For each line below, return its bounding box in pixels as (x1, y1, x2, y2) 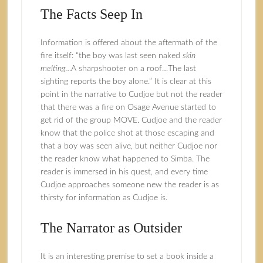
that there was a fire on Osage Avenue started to (40, 103, 216, 112)
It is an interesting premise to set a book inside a (40, 252, 214, 261)
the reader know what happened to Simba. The (40, 155, 210, 163)
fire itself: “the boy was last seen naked (40, 52, 183, 60)
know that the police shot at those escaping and (40, 129, 214, 137)
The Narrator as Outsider (40, 220, 182, 235)
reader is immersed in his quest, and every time (40, 168, 208, 176)
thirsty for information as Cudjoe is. (40, 194, 167, 202)
